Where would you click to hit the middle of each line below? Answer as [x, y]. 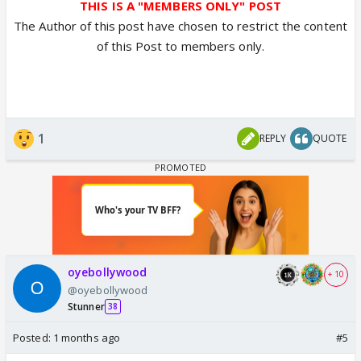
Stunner [86, 306]
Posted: [33, 337]
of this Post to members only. [180, 46]
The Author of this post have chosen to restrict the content [180, 25]
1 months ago [87, 337]
